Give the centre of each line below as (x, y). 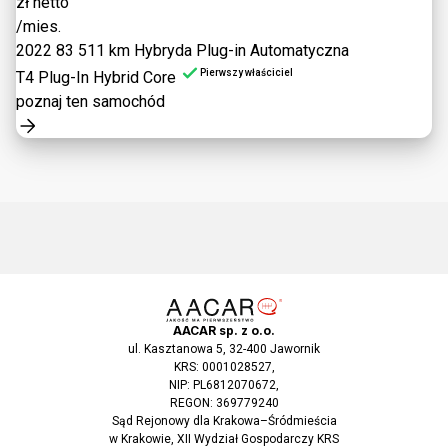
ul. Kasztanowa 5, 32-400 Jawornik (224, 349)
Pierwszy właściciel (246, 73)
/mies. (38, 27)
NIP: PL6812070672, (224, 385)
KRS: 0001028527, (224, 367)
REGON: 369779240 (224, 403)
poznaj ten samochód (90, 102)
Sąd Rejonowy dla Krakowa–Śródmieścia (224, 421)
